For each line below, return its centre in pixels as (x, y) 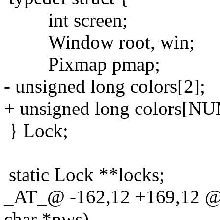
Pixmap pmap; (82, 64)
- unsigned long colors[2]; (105, 86)
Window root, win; (99, 42)
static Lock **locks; (84, 174)
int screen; (66, 20)
